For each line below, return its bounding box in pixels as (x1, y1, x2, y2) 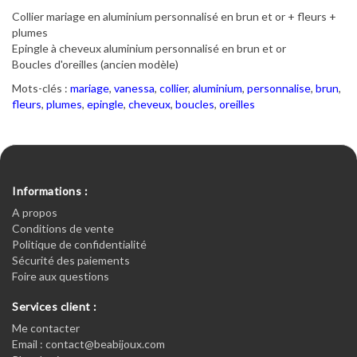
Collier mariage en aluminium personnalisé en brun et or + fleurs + (12, 10, 336, 23)
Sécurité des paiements (12, 253, 130, 267)
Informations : (12, 184, 88, 198)
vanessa (114, 81, 155, 95)
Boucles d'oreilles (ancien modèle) (12, 57, 178, 71)
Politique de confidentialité (12, 237, 147, 251)
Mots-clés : (12, 81, 70, 95)
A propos (12, 206, 57, 219)
